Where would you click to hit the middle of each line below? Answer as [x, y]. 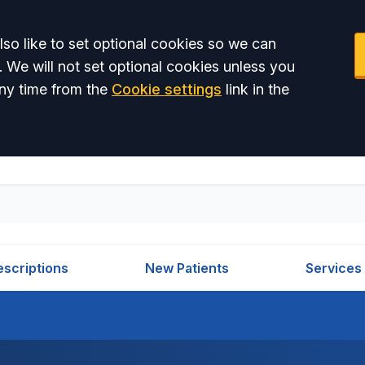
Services [334, 268]
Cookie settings [167, 89]
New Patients [187, 268]
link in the [255, 89]
